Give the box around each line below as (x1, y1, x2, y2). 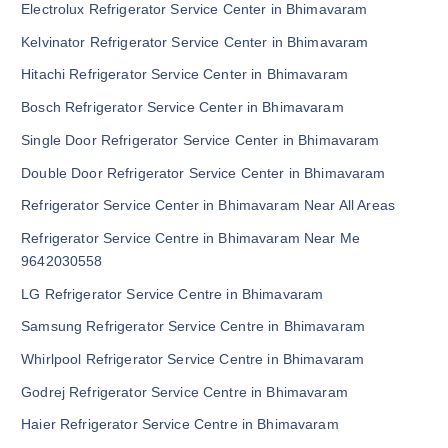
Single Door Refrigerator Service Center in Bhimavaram (21, 131, 380, 148)
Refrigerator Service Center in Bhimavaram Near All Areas (21, 197, 395, 214)
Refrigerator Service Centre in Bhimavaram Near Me (21, 229, 361, 246)
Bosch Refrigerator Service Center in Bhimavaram (21, 99, 344, 116)
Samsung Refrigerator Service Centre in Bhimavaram (21, 318, 366, 335)
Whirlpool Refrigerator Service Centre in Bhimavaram (21, 350, 365, 367)
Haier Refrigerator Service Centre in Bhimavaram (21, 416, 339, 433)
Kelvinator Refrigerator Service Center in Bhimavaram (21, 33, 369, 50)
